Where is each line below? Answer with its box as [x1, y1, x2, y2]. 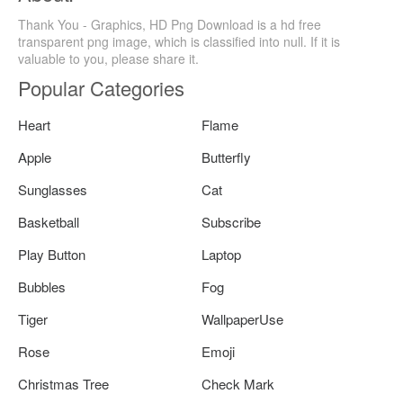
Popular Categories [18, 73, 184, 102]
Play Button [18, 244, 85, 264]
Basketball [18, 211, 79, 231]
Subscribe [201, 211, 261, 231]
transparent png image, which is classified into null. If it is [18, 31, 340, 50]
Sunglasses [18, 179, 87, 199]
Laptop [201, 244, 241, 264]
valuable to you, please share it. [18, 49, 199, 67]
